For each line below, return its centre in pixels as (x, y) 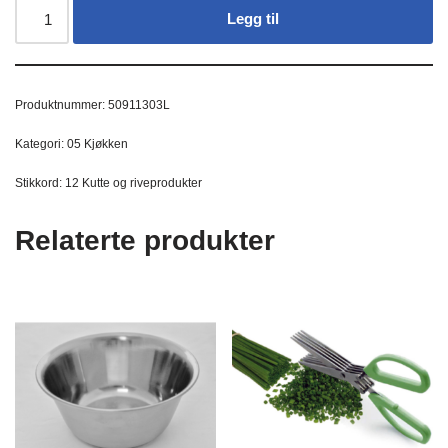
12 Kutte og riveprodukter (133, 183)
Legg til (253, 19)
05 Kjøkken (97, 144)
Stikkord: (40, 183)
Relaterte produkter (145, 241)
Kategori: (41, 144)
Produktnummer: (61, 105)
